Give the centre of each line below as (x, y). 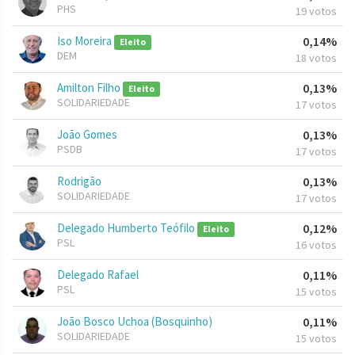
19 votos (316, 11)
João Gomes (87, 135)
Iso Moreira (86, 41)
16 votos (316, 245)
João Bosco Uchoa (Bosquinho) (135, 322)
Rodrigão (79, 181)
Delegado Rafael (98, 275)
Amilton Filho (90, 88)
